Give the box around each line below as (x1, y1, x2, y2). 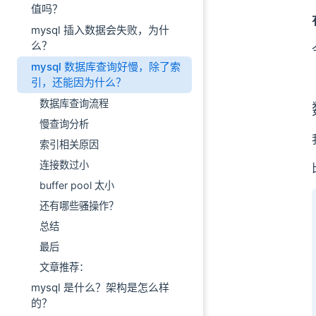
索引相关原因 (39, 138, 99, 150)
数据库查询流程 (39, 97, 109, 109)
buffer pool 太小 (39, 179, 114, 191)
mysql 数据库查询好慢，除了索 (31, 60, 181, 73)
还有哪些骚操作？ (39, 200, 119, 212)
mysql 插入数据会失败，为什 (31, 23, 169, 37)
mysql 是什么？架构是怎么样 (31, 281, 169, 294)
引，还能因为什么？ (31, 75, 126, 89)
